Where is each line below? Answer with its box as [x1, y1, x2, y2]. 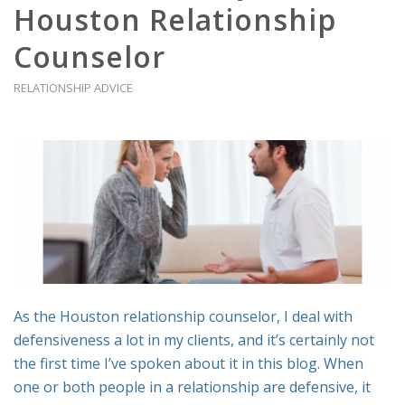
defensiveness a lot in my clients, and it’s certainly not [14, 330, 374, 351]
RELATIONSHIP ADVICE [14, 80, 133, 96]
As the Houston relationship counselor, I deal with [14, 306, 353, 327]
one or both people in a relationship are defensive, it [14, 377, 371, 398]
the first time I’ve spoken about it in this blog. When [14, 353, 363, 374]
